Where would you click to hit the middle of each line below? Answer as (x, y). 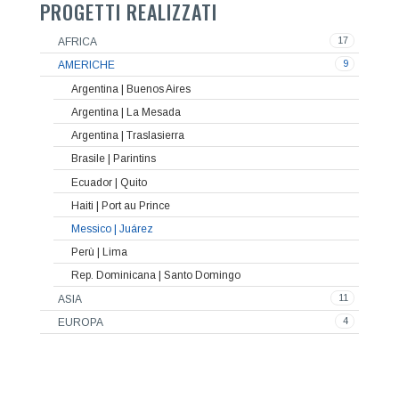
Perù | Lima (99, 252)
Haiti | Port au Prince (120, 205)
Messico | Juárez (112, 228)
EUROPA (80, 322)
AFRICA (77, 41)
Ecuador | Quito (109, 182)
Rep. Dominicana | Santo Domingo (155, 276)
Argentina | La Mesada (126, 112)
